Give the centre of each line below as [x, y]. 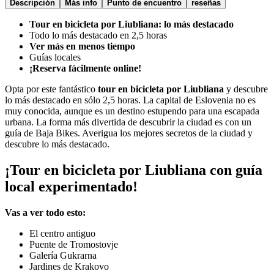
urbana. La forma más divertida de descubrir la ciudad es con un [128, 122]
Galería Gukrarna [63, 255]
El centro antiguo [62, 233]
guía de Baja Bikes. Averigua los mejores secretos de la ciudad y [129, 133]
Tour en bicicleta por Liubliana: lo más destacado [131, 24]
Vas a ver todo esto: [45, 212]
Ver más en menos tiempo [82, 46]
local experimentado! [71, 186]
